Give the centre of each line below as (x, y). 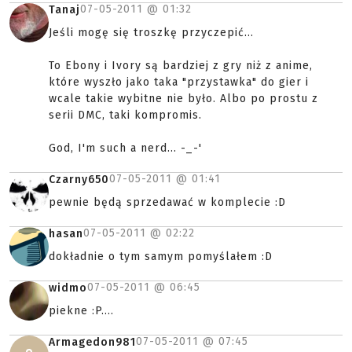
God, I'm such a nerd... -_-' (125, 148)
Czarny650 (79, 180)
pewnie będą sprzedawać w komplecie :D (167, 203)
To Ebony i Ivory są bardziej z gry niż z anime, (181, 66)
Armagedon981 (92, 343)
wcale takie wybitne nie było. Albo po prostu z (183, 99)
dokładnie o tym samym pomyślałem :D (161, 257)
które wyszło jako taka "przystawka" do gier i (179, 82)
